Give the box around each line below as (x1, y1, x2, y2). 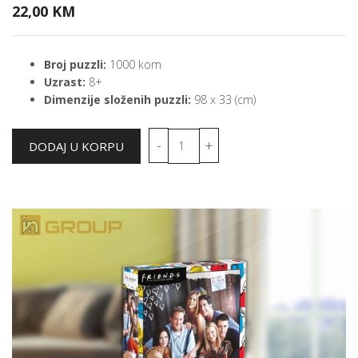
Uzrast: (44, 74, 86, 89)
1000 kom (106, 56, 161, 72)
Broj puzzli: (44, 56, 106, 72)
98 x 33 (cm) (191, 91, 256, 107)
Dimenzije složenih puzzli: (44, 91, 191, 107)
